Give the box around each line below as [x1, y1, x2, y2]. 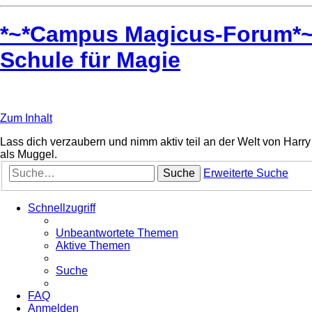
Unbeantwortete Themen [56, 227, 178, 240]
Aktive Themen [56, 240, 130, 252]
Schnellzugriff [28, 202, 95, 214]
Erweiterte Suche [203, 167, 288, 180]
